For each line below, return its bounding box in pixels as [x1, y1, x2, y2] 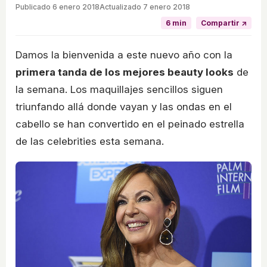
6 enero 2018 [52, 2, 100, 12]
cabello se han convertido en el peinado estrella [15, 118, 244, 131]
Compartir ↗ [201, 18, 247, 28]
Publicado [15, 2, 52, 12]
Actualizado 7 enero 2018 [100, 2, 190, 12]
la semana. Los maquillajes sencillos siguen [15, 83, 223, 96]
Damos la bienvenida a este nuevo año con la [15, 49, 232, 61]
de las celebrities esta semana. [15, 135, 164, 148]
